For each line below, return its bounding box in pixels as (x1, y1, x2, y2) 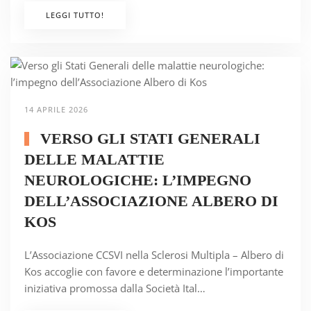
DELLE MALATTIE (24, 151, 165, 169)
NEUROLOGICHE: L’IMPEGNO (24, 171, 251, 190)
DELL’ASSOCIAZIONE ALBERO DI (24, 192, 278, 210)
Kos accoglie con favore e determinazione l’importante (24, 264, 283, 279)
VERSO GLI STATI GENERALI (35, 130, 260, 148)
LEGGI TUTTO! (46, 10, 104, 21)
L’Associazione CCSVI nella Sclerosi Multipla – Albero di (24, 248, 284, 262)
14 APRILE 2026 (24, 104, 88, 115)
